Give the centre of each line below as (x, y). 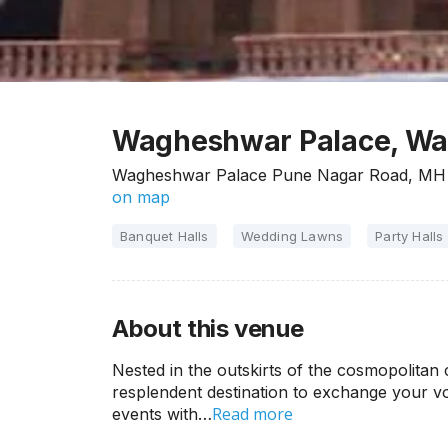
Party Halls (409, 236)
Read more (252, 414)
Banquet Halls (164, 236)
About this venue (208, 328)
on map (141, 197)
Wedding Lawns (292, 236)
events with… (162, 414)
